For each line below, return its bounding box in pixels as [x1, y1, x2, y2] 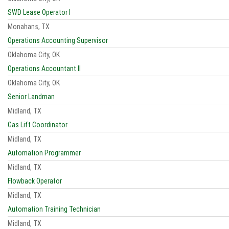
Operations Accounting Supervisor [8, 36, 108, 44]
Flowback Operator [8, 177, 62, 185]
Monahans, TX [8, 22, 50, 31]
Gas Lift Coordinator [8, 121, 67, 129]
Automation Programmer [8, 149, 81, 157]
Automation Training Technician [8, 205, 101, 213]
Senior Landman [8, 93, 55, 101]
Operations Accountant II [8, 64, 81, 73]
